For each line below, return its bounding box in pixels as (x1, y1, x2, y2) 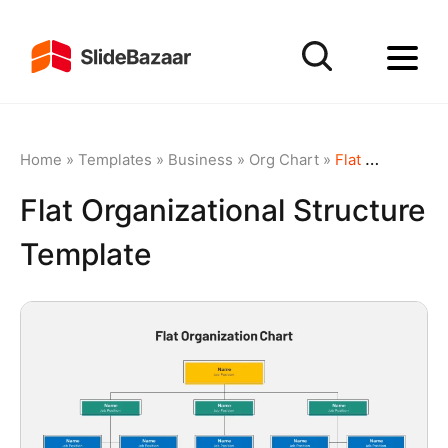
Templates (77, 151, 152, 170)
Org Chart (248, 151, 319, 170)
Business (167, 151, 233, 170)
